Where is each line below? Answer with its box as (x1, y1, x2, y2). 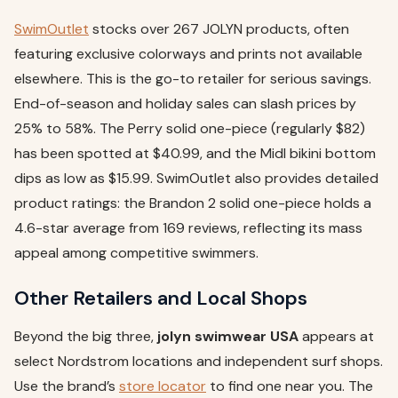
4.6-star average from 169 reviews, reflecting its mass (14, 218, 362, 237)
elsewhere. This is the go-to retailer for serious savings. (14, 68, 371, 88)
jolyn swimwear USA (157, 326, 298, 346)
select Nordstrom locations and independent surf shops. (14, 351, 383, 370)
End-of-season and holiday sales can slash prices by (14, 93, 356, 113)
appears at (298, 326, 374, 346)
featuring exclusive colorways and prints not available (14, 44, 362, 63)
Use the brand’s (14, 376, 119, 395)
